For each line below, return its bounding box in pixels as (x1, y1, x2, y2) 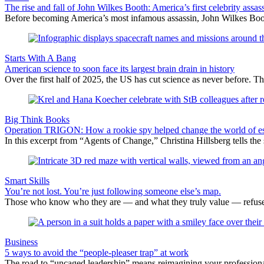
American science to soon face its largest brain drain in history (5, 63, 235, 74)
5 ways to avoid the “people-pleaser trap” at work (5, 247, 189, 258)
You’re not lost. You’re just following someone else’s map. (5, 186, 221, 196)
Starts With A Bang (5, 52, 76, 63)
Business (5, 236, 38, 247)
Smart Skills (5, 175, 49, 186)
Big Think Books (5, 114, 70, 124)
